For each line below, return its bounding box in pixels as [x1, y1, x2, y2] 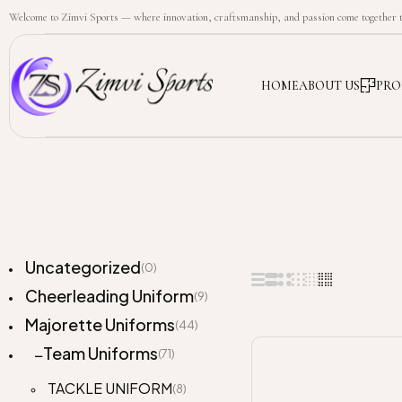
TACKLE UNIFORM [48, 378, 172, 398]
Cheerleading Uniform [25, 284, 194, 306]
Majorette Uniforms [25, 313, 175, 335]
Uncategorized [25, 256, 141, 277]
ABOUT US [299, 77, 360, 93]
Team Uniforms [43, 342, 158, 363]
